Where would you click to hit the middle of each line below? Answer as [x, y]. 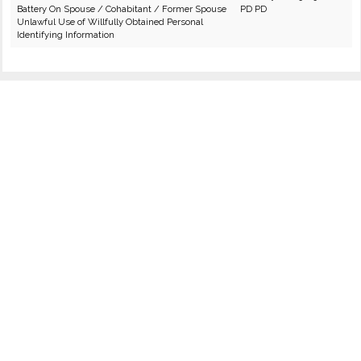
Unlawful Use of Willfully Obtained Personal [110, 22]
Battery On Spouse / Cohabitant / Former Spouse [122, 9]
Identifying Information [66, 35]
